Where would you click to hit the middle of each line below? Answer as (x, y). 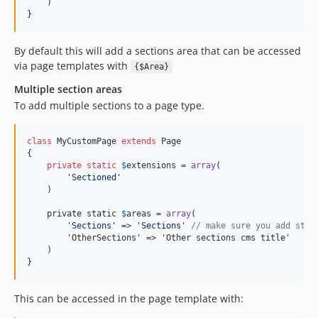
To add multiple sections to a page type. (109, 105)
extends (139, 141)
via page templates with (72, 66)
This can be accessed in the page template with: (129, 298)
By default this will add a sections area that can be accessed (158, 51)
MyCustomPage (87, 141)
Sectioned (94, 177)
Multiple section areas (68, 89)
